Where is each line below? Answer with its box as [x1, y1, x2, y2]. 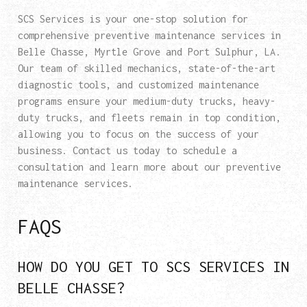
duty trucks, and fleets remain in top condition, [17, 112, 281, 124]
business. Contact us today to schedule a [17, 145, 237, 157]
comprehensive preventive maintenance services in [17, 29, 281, 42]
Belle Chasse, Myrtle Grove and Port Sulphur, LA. [17, 46, 281, 58]
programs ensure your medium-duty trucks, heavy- [17, 95, 275, 108]
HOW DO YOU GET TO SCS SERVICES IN [17, 258, 289, 276]
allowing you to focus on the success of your [17, 128, 259, 140]
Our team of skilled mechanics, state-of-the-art [17, 62, 275, 75]
